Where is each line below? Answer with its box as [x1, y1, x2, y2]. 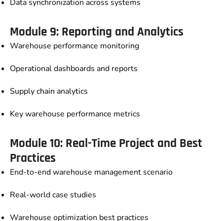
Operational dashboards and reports [10, 63, 138, 74]
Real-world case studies [10, 189, 96, 201]
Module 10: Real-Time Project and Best [10, 136, 202, 152]
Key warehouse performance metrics [10, 109, 140, 120]
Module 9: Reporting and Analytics [10, 24, 184, 40]
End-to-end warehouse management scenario [10, 167, 173, 178]
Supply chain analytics [10, 86, 88, 97]
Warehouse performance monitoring [10, 40, 139, 52]
